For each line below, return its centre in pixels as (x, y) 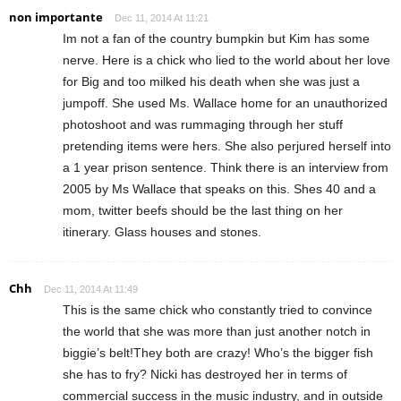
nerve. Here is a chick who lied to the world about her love (226, 60)
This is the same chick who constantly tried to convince (218, 309)
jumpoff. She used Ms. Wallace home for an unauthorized (225, 102)
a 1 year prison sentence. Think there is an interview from (226, 167)
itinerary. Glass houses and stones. (162, 231)
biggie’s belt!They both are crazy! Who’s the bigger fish (218, 352)
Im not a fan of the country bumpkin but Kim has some (216, 38)
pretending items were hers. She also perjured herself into (227, 145)
